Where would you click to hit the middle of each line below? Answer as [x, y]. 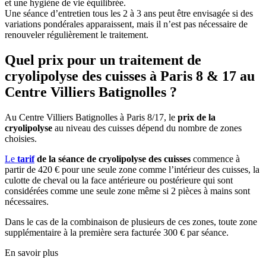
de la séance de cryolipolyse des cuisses [114, 159]
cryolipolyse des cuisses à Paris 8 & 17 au [130, 76]
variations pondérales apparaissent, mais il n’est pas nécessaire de [126, 24]
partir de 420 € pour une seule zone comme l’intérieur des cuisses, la [132, 169]
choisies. [21, 138]
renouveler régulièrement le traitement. [77, 34]
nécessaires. [27, 201]
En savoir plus [31, 252]
